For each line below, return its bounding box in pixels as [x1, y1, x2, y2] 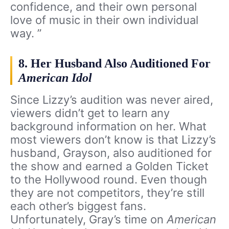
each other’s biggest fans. [10, 199, 146, 213]
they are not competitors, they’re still [10, 186, 204, 200]
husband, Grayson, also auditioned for [10, 146, 212, 160]
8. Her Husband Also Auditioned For [18, 57, 211, 71]
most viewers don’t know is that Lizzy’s [10, 133, 216, 147]
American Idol [18, 71, 95, 85]
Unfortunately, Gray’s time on [10, 213, 167, 226]
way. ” [10, 27, 41, 40]
